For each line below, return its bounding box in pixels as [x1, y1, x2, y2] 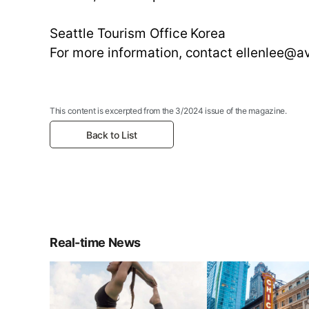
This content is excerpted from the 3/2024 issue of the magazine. [50, 106, 287, 116]
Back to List [86, 128, 137, 141]
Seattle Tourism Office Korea [50, 26, 226, 41]
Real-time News [50, 235, 141, 250]
